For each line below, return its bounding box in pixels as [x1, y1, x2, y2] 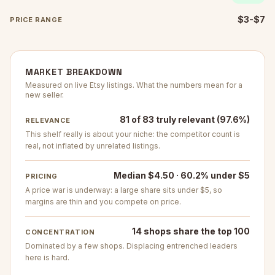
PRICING [25, 172, 58, 180]
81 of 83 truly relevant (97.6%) [120, 114, 250, 125]
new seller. [25, 90, 64, 99]
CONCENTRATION [25, 228, 95, 236]
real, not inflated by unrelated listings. [25, 141, 160, 150]
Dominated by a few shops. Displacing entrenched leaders [25, 241, 238, 250]
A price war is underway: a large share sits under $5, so [25, 185, 222, 195]
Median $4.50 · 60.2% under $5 [114, 170, 250, 180]
